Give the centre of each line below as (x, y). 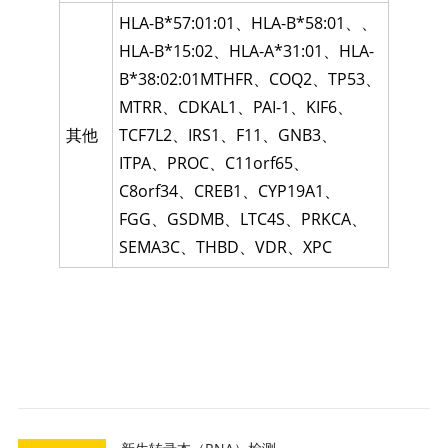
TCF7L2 (146, 135)
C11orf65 (259, 163)
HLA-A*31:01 (276, 51)
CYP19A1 (291, 191)
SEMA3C (150, 247)
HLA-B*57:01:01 (177, 23)
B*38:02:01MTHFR (186, 79)
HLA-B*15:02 (166, 51)
